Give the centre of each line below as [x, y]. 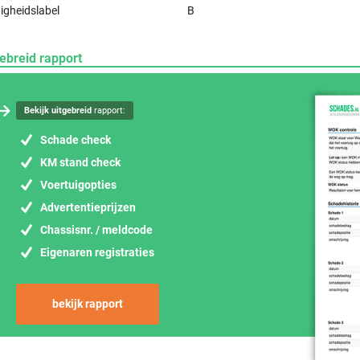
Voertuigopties [78, 185]
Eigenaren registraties [97, 252]
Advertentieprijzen [88, 207]
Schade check [76, 140]
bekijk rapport [88, 304]
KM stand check [80, 162]
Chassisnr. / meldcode [96, 230]
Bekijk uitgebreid [58, 110]
